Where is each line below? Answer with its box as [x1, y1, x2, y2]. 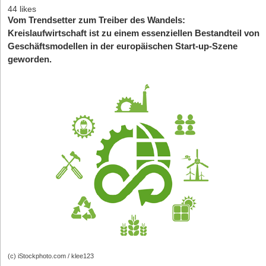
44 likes [8, 4, 36, 14]
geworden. [8, 55, 52, 65]
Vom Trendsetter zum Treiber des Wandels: [8, 15, 185, 26]
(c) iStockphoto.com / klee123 [8, 252, 94, 260]
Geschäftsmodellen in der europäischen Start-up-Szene [8, 42, 237, 52]
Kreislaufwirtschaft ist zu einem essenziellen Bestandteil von [8, 28, 259, 39]
